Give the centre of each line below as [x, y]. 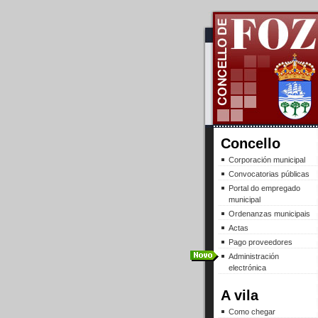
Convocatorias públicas [269, 174]
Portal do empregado [264, 188]
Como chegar [252, 312]
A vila [239, 295]
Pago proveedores [260, 242]
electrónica [247, 268]
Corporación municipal [267, 160]
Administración [253, 256]
